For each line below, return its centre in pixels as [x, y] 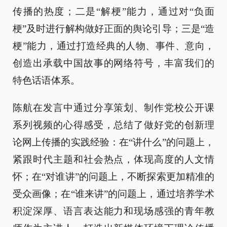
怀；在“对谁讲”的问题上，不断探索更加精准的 [113, 177]
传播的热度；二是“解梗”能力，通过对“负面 [113, 11]
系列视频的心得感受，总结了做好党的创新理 [113, 125]
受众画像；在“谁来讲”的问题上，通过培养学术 [113, 194]
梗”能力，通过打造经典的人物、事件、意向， [113, 46]
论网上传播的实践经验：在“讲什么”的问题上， [113, 142]
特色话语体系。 [46, 80]
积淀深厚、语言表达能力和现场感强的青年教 [113, 211]
